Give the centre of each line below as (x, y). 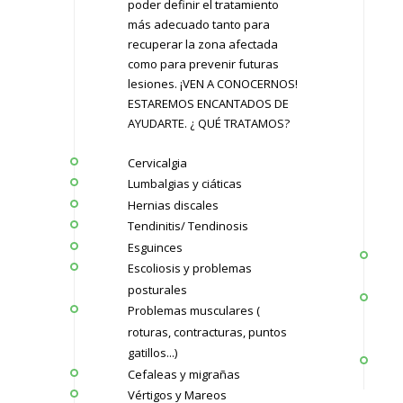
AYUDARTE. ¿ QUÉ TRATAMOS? (208, 123)
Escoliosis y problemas (189, 268)
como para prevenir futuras (203, 63)
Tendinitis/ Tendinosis (188, 225)
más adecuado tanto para (198, 24)
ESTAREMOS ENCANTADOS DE (208, 103)
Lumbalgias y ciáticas (184, 183)
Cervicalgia (157, 162)
